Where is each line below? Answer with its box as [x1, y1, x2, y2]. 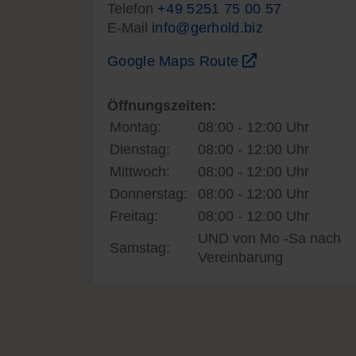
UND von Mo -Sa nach [198, 230, 341, 246]
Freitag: [110, 207, 158, 224]
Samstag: [110, 239, 170, 256]
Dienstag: [110, 141, 170, 157]
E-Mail [107, 19, 152, 36]
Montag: [110, 118, 161, 135]
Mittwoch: [110, 163, 170, 180]
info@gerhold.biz [152, 19, 263, 36]
